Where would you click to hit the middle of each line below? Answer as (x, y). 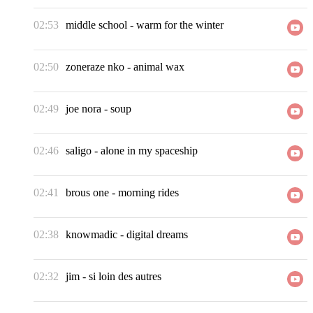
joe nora (83, 109)
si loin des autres (125, 277)
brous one (87, 193)
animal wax (159, 67)
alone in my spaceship (149, 151)
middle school (96, 25)
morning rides (148, 193)
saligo (79, 151)
